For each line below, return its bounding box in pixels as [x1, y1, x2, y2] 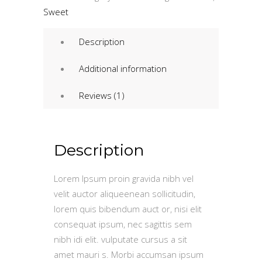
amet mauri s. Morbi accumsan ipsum [54, 249, 204, 260]
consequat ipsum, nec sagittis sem [54, 218, 192, 230]
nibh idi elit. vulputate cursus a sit [54, 233, 187, 245]
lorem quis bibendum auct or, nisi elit [54, 203, 202, 215]
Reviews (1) [79, 89, 125, 101]
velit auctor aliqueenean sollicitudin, [54, 188, 195, 199]
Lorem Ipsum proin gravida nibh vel [54, 173, 194, 184]
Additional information [79, 63, 167, 74]
